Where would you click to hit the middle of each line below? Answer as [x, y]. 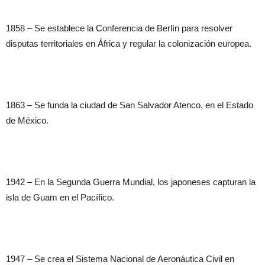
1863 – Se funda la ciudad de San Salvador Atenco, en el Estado [130, 105]
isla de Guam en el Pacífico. [60, 197]
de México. [27, 120]
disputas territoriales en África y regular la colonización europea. [129, 43]
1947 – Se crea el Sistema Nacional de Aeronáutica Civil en [120, 258]
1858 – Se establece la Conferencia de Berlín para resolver [119, 28]
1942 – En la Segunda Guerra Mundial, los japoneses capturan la [131, 182]
